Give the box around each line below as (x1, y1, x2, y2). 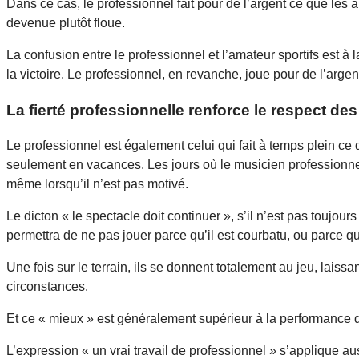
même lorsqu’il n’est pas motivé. (6, 177, 188, 192)
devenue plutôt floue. (6, 15, 125, 30)
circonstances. (6, 280, 88, 294)
